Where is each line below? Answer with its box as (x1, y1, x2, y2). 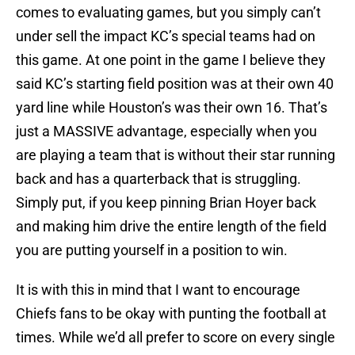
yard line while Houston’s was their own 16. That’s (16, 99, 327, 116)
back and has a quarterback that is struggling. (16, 170, 301, 188)
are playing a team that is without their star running (16, 147, 335, 164)
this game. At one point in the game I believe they (16, 52, 326, 69)
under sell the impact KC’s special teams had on (16, 28, 315, 45)
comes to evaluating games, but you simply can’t (16, 4, 321, 21)
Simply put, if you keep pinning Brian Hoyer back (16, 194, 316, 212)
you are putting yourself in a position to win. (16, 242, 288, 259)
